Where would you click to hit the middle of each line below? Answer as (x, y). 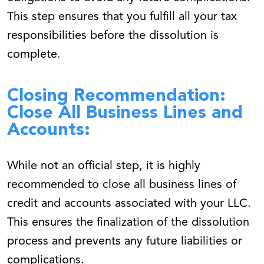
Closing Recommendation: (116, 96)
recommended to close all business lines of (122, 185)
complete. (34, 55)
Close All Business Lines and (125, 113)
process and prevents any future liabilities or (125, 242)
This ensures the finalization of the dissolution (128, 223)
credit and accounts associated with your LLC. (129, 204)
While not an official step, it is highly (104, 166)
